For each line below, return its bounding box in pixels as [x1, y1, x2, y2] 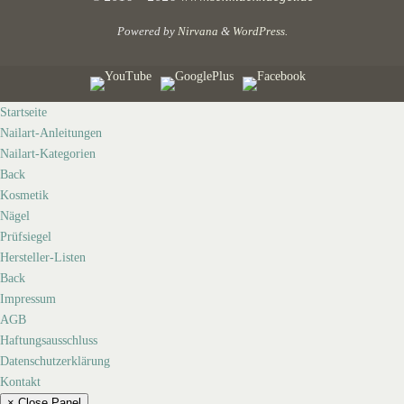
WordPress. [232, 23, 288, 38]
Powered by [116, 23, 178, 38]
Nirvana [177, 23, 218, 38]
